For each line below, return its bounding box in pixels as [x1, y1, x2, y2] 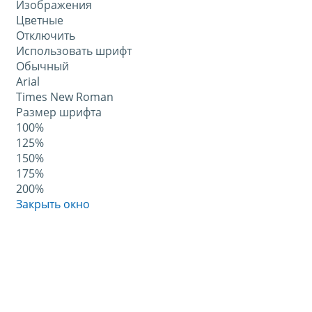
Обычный [16, 58, 69, 75]
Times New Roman [16, 89, 114, 105]
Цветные [16, 13, 63, 29]
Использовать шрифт [16, 43, 132, 59]
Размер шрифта [16, 104, 102, 120]
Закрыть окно [16, 196, 90, 212]
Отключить [16, 28, 75, 44]
